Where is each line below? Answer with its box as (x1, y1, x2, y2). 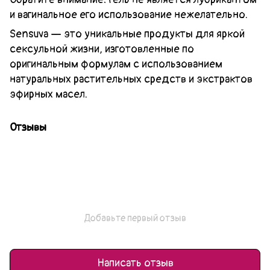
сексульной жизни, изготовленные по (10, 42, 194, 56)
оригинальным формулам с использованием (10, 57, 222, 71)
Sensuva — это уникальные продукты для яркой (10, 27, 245, 41)
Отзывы (10, 120, 46, 134)
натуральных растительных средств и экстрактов (10, 72, 253, 86)
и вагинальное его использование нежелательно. (10, 7, 248, 22)
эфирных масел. (10, 87, 87, 101)
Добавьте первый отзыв (84, 212, 186, 224)
